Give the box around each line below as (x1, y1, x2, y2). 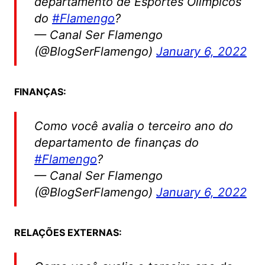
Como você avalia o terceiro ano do (34, 119, 233, 134)
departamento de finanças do (34, 135, 199, 150)
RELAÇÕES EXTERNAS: (14, 227, 122, 239)
